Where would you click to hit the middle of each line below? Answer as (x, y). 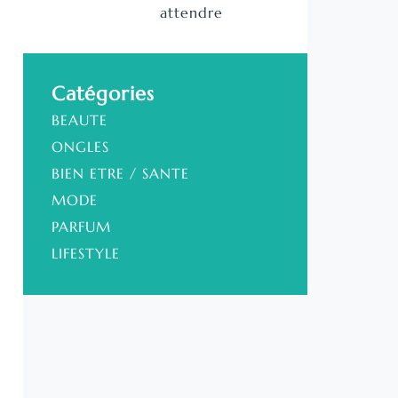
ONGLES (80, 147)
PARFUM (81, 227)
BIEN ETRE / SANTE (120, 174)
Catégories (103, 94)
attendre (192, 13)
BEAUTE (79, 120)
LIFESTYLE (85, 254)
